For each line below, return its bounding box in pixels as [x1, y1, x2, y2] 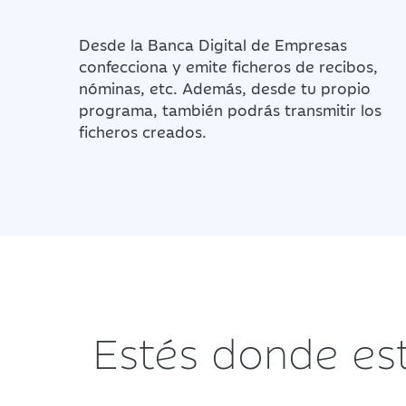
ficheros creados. [79, 120, 207, 142]
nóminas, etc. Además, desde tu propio [79, 76, 371, 99]
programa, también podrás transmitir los [79, 98, 382, 121]
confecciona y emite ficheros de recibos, [79, 54, 378, 77]
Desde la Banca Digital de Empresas [79, 33, 347, 55]
